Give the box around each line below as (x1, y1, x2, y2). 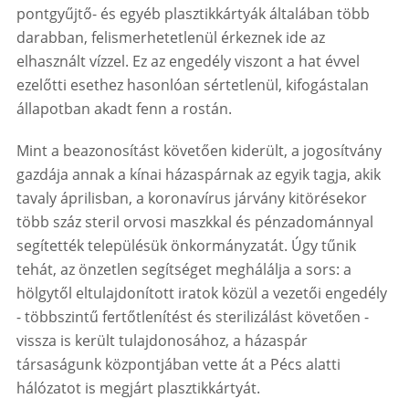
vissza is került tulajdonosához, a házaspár (16, 330, 308, 351)
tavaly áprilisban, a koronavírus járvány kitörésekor (16, 188, 367, 209)
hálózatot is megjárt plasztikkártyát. (16, 378, 260, 399)
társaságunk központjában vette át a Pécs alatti (16, 354, 341, 375)
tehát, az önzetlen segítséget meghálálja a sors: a (16, 259, 351, 280)
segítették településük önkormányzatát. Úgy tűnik (16, 236, 356, 257)
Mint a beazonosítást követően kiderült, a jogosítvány (16, 141, 382, 162)
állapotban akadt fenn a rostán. (16, 99, 232, 120)
